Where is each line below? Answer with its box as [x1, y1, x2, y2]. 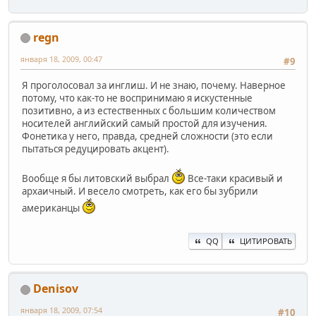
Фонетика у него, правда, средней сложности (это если [22, 130, 273, 143]
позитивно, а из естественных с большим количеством [22, 104, 276, 118]
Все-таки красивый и [186, 172, 283, 186]
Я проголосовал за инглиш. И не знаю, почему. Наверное [22, 79, 286, 92]
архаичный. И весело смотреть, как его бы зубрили [22, 185, 258, 198]
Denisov [33, 281, 78, 297]
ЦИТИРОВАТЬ [240, 236, 292, 247]
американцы [22, 202, 82, 215]
